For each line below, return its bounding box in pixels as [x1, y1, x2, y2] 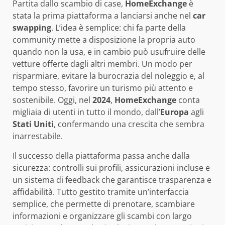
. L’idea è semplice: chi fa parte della [51, 22, 186, 33]
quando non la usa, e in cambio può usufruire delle [13, 46, 205, 57]
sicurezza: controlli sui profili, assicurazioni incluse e [13, 162, 210, 173]
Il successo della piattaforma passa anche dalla [13, 150, 190, 161]
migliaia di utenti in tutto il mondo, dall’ [13, 106, 160, 118]
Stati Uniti [13, 118, 54, 130]
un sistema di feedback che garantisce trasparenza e [13, 174, 211, 185]
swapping [13, 22, 51, 33]
